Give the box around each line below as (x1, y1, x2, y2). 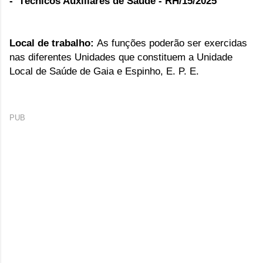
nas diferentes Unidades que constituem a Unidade (9, 51, 232, 63)
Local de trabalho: (9, 37, 94, 49)
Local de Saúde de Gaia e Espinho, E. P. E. (9, 65, 202, 77)
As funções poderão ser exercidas (97, 37, 247, 49)
